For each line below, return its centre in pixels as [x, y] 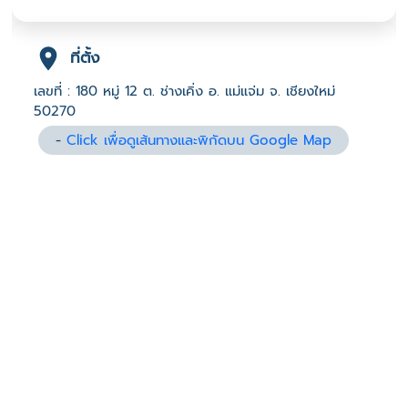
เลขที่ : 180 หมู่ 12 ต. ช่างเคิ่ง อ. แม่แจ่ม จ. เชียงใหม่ [184, 92]
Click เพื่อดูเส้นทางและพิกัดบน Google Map [199, 141]
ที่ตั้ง [85, 58]
